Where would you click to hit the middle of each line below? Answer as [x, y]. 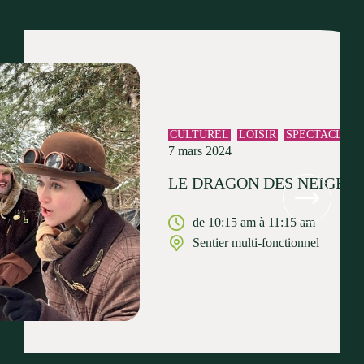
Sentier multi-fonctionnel [256, 242]
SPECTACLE [318, 134]
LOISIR [258, 134]
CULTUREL [199, 134]
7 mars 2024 [200, 150]
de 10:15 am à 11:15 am [254, 222]
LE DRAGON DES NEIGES [261, 182]
